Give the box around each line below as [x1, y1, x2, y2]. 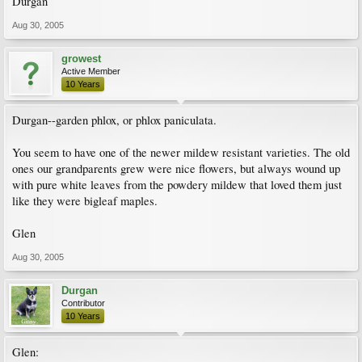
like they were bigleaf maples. [12, 193, 158, 208]
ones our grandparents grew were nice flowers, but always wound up [12, 161, 340, 176]
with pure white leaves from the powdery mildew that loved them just [12, 177, 342, 192]
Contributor [61, 298, 105, 308]
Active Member [61, 66, 120, 76]
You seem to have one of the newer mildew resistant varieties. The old [12, 145, 350, 160]
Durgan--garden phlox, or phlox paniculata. [12, 112, 217, 128]
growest [61, 53, 101, 65]
